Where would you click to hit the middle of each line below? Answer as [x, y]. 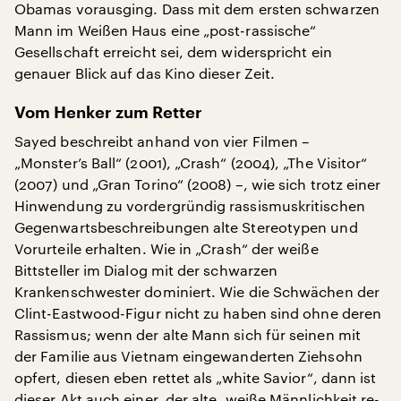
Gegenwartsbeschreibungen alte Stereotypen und [186, 226]
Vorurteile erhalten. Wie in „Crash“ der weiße [166, 248]
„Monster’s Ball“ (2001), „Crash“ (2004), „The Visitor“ [191, 162]
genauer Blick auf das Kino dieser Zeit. [145, 73]
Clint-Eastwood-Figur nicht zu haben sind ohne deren [198, 312]
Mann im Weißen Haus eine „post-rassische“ [166, 30]
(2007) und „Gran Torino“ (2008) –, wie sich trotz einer [198, 183]
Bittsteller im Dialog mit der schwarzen [146, 269]
